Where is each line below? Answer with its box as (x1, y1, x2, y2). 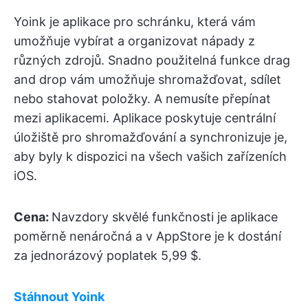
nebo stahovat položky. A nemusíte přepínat (14, 91, 271, 107)
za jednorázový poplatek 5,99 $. (14, 248, 201, 263)
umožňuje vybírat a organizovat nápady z (14, 34, 255, 49)
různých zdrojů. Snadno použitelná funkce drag (14, 53, 290, 68)
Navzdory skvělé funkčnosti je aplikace (52, 210, 278, 225)
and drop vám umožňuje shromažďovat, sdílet (14, 72, 281, 87)
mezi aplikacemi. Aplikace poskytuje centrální (14, 111, 276, 126)
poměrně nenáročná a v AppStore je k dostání (14, 229, 281, 244)
